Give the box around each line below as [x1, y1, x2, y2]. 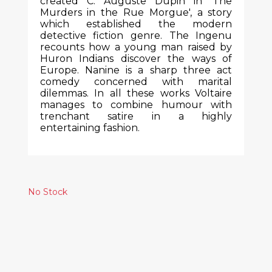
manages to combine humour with [39, 99, 233, 110]
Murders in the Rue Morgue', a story [39, 7, 233, 18]
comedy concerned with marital [39, 76, 233, 87]
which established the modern [39, 18, 233, 30]
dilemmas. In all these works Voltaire [39, 87, 233, 99]
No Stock [27, 186, 67, 197]
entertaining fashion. [39, 122, 140, 134]
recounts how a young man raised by [39, 41, 233, 53]
